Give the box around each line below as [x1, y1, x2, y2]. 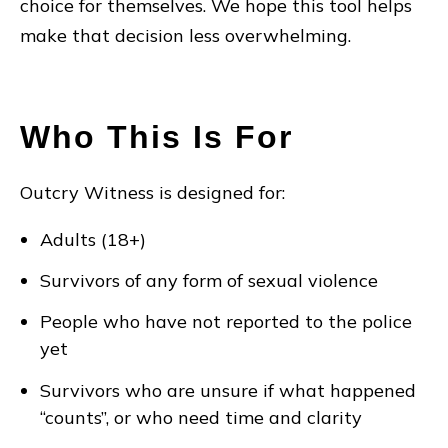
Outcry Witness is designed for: [20, 180, 285, 204]
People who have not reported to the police [40, 310, 412, 334]
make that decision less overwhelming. [20, 23, 351, 47]
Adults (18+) [40, 227, 146, 251]
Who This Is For [20, 118, 293, 155]
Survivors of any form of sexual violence [40, 269, 378, 293]
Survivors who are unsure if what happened [40, 378, 416, 402]
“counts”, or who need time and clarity [40, 405, 362, 429]
